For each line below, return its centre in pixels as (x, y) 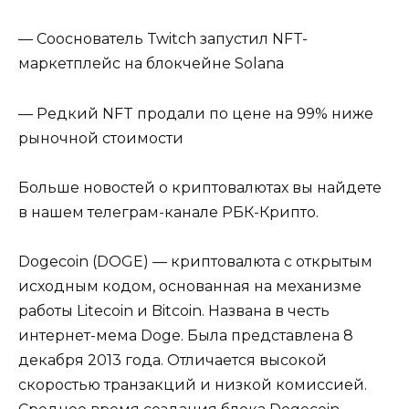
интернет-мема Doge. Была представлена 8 (186, 335)
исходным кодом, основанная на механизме (190, 286)
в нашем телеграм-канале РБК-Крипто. (168, 212)
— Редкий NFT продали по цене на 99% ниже (196, 113)
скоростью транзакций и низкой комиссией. (193, 384)
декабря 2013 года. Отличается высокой (173, 360)
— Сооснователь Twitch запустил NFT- (163, 39)
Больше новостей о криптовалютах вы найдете (200, 187)
